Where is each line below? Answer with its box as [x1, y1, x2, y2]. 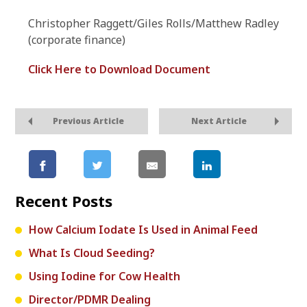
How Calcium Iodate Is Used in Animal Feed [29, 222, 258, 237]
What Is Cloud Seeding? [29, 245, 155, 260]
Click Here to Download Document [28, 62, 210, 77]
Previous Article [52, 115, 124, 127]
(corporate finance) [28, 32, 125, 47]
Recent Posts [15, 191, 112, 211]
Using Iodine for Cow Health [29, 269, 180, 284]
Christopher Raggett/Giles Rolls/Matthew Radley [28, 16, 279, 31]
